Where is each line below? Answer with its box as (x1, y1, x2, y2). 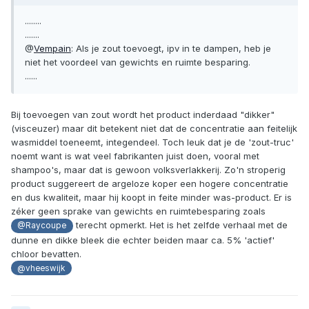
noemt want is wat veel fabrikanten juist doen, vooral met (11, 150, 259, 162)
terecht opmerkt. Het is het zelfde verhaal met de (72, 219, 288, 231)
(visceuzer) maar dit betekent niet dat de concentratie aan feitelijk (11, 123, 297, 134)
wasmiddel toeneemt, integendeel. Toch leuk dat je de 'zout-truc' (11, 137, 294, 148)
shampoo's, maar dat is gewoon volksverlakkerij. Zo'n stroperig (11, 164, 286, 176)
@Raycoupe (17, 221, 67, 231)
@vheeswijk (17, 263, 66, 273)
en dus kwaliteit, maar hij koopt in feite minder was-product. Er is (11, 192, 292, 203)
